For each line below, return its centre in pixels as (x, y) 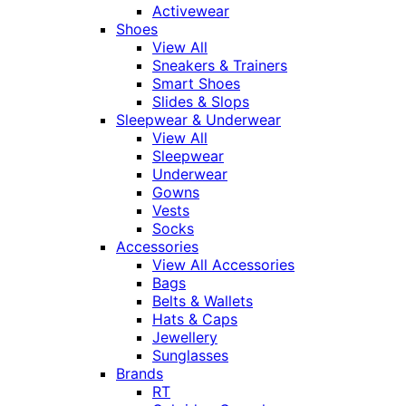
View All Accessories (223, 265)
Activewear (191, 11)
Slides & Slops (201, 102)
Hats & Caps (195, 319)
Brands (140, 374)
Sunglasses (190, 356)
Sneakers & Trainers (220, 66)
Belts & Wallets (203, 301)
